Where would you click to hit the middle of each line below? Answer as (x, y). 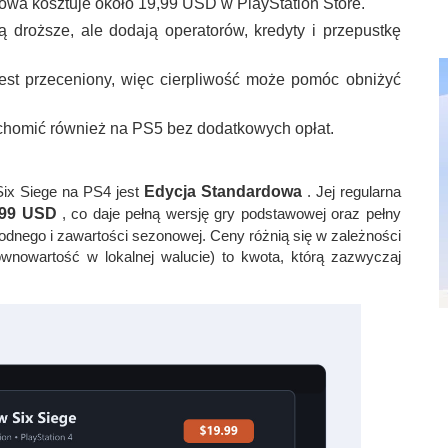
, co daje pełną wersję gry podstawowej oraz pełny (228, 214)
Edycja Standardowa (222, 192)
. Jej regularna (351, 192)
